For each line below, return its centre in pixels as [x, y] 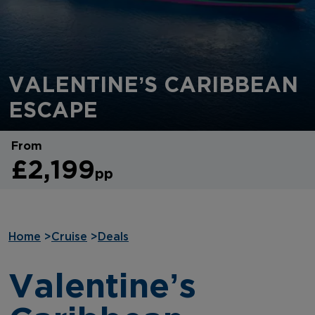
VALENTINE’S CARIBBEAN [153, 84]
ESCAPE [53, 109]
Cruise [69, 237]
